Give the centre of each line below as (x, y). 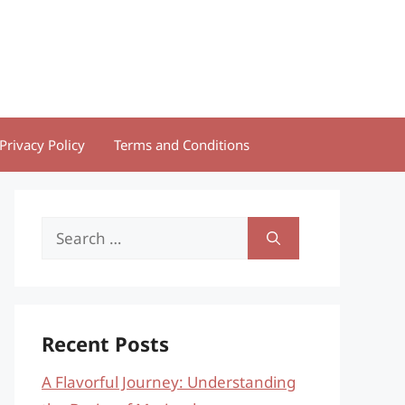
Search (66, 229)
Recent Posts (105, 344)
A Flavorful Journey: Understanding (169, 382)
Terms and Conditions (182, 145)
